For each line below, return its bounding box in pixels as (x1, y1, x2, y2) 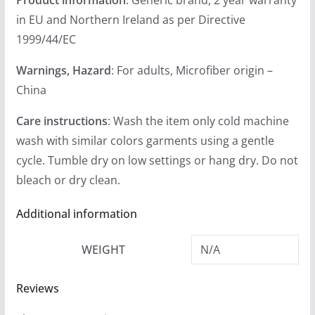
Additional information (15, 205, 137, 221)
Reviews (15, 280, 59, 296)
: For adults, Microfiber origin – (110, 62, 273, 78)
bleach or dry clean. (15, 172, 120, 188)
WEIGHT (82, 241, 126, 257)
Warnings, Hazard (15, 62, 111, 78)
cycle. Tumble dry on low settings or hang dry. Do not (15, 152, 298, 168)
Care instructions (15, 112, 108, 129)
